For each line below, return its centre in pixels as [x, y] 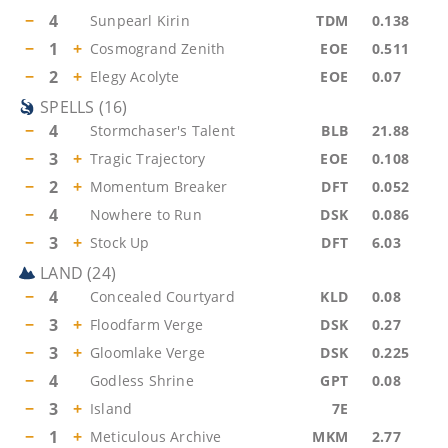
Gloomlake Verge [147, 352]
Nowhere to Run [146, 214]
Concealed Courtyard [162, 296]
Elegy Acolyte [135, 76]
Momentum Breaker [159, 186]
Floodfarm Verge [146, 324]
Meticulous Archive [156, 436]
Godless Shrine [142, 380]
